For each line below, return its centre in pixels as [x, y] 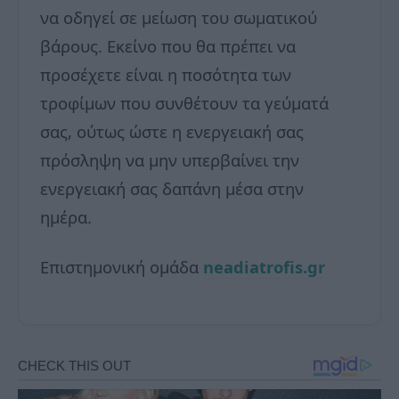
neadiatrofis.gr [264, 267]
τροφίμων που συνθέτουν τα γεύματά [184, 103]
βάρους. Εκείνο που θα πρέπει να [168, 46]
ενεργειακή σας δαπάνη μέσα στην [172, 189]
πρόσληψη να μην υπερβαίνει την [170, 160]
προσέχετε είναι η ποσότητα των [166, 75]
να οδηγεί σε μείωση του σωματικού [179, 18]
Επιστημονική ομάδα [122, 267]
